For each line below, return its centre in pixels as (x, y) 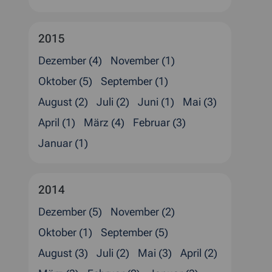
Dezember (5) (70, 212)
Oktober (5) (65, 81)
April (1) (57, 122)
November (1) (143, 60)
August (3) (63, 253)
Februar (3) (159, 122)
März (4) (104, 122)
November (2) (143, 212)
